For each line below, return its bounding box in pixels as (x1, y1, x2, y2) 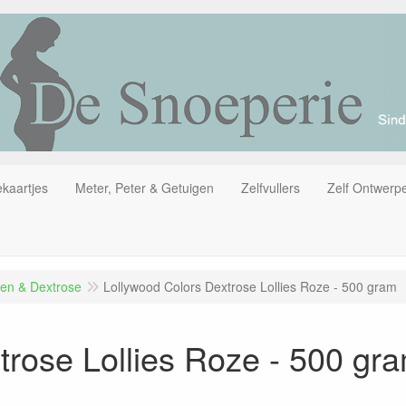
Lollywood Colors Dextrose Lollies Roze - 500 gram (103, 276, 397, 295)
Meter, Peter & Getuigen (75, 178, 214, 197)
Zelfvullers (241, 178, 300, 197)
